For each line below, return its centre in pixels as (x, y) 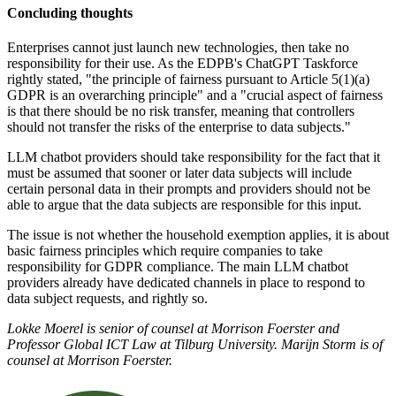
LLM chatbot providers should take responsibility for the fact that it (194, 157)
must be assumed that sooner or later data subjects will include (179, 173)
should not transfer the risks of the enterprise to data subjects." (179, 127)
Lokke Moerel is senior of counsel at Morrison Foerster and (173, 329)
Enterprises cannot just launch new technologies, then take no (178, 48)
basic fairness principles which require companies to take (165, 251)
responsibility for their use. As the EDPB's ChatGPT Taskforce (183, 64)
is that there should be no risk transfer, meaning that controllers (181, 111)
